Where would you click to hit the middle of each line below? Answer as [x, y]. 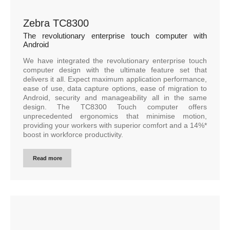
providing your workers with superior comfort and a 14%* [115, 125]
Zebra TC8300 [56, 23]
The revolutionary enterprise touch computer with [115, 35]
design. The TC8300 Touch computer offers [115, 107]
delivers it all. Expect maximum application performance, [115, 79]
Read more [47, 158]
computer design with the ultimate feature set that [115, 70]
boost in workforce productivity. [73, 134]
